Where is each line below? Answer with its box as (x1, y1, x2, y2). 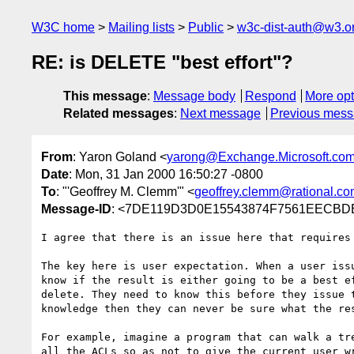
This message (63, 89, 147, 104)
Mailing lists (108, 21, 175, 34)
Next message (180, 107, 261, 121)
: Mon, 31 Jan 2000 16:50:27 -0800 (69, 167, 263, 181)
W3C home (32, 21, 95, 34)
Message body (153, 89, 235, 104)
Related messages (63, 107, 174, 121)
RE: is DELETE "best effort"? (32, 51, 293, 73)
